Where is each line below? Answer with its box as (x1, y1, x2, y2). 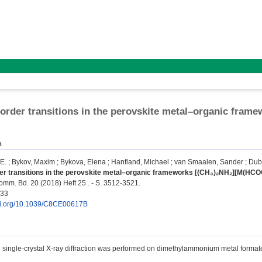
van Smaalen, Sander (174, 158, 243, 167)
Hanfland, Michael (111, 158, 169, 167)
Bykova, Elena (60, 158, 106, 167)
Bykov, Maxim (12, 158, 55, 167)
